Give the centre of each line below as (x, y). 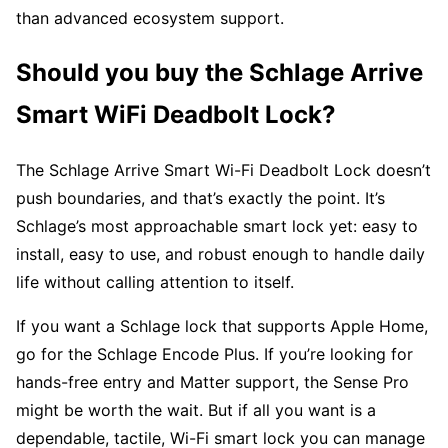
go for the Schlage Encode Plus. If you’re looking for (214, 354)
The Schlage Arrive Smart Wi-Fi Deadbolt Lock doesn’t (223, 170)
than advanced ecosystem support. (150, 18)
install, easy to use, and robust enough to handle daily (220, 254)
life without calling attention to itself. (155, 282)
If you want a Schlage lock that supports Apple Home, (222, 326)
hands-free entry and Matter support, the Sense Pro (212, 382)
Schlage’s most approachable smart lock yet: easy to (217, 226)
